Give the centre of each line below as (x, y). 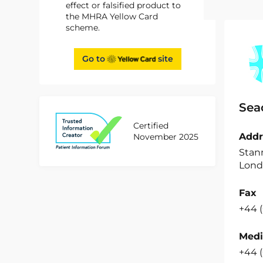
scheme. (83, 28)
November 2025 (166, 137)
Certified (151, 126)
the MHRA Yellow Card (112, 16)
